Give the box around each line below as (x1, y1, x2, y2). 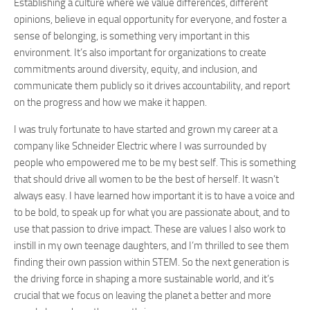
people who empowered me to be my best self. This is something (14, 156, 296, 169)
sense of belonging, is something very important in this (14, 30, 250, 42)
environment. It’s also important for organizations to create (14, 46, 266, 59)
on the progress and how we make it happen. (14, 96, 209, 109)
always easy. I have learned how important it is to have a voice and (14, 190, 295, 202)
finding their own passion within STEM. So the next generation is (14, 256, 289, 268)
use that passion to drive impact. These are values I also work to (14, 223, 286, 235)
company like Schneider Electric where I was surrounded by (14, 140, 266, 152)
